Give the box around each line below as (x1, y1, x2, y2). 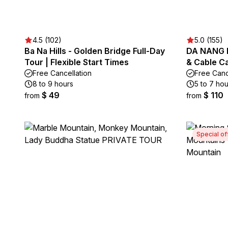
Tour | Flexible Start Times (24, 57, 129, 67)
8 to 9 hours (33, 79, 73, 88)
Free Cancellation (33, 69, 92, 77)
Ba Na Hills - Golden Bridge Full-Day (24, 46, 165, 56)
